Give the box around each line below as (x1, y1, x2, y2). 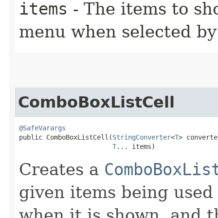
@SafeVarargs (19, 124, 66, 132)
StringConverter (112, 133, 171, 142)
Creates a (19, 160, 104, 180)
